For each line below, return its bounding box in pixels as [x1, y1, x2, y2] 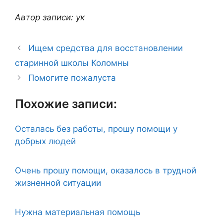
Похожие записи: [15, 97, 117, 111]
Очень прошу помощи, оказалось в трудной [15, 166, 196, 175]
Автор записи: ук [15, 12, 85, 22]
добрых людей [15, 136, 76, 146]
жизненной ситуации [15, 178, 101, 188]
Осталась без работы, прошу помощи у [15, 124, 177, 134]
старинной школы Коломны [15, 58, 129, 68]
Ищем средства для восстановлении [28, 43, 183, 53]
